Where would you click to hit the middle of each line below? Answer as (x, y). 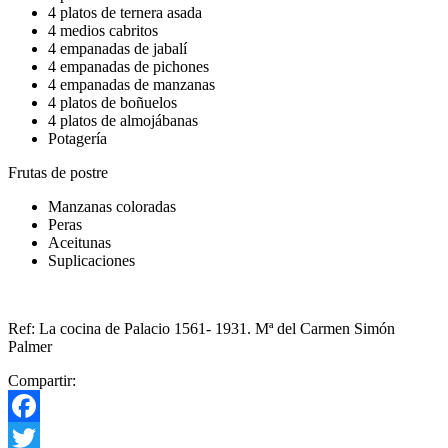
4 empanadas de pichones (128, 66)
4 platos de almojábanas (123, 120)
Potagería (77, 138)
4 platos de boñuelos (112, 102)
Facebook (39, 437)
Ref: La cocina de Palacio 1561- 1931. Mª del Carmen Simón (201, 328)
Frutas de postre (58, 172)
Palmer (30, 346)
